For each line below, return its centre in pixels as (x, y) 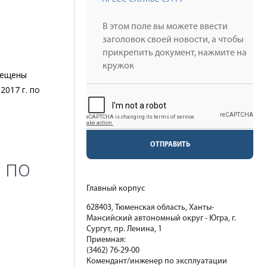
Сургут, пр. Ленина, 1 (124, 229)
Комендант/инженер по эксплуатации (157, 261)
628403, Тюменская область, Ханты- (150, 208)
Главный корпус (116, 189)
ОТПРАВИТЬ (170, 145)
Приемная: (106, 240)
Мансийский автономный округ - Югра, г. (161, 218)
